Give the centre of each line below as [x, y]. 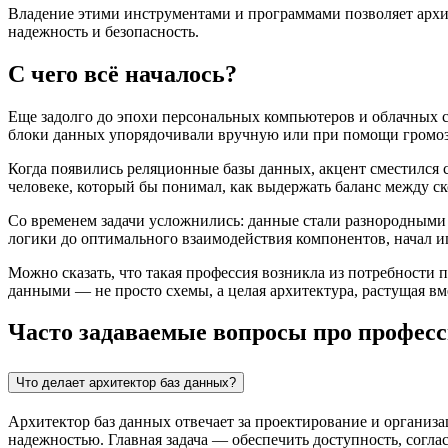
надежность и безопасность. [103, 31]
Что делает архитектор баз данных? [126, 383]
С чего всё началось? [122, 73]
